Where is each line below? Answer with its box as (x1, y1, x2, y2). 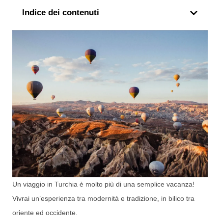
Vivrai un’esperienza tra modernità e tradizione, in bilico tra (12, 194, 194, 202)
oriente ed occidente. (12, 208, 78, 217)
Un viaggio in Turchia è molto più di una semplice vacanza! (12, 180, 194, 188)
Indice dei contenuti (22, 8, 99, 18)
